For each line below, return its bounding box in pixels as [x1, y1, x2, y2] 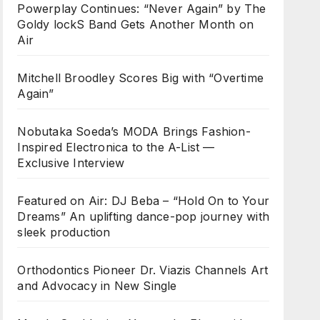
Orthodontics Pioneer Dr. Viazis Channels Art [17, 263, 269, 277]
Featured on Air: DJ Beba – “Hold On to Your [17, 194, 269, 208]
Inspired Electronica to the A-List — [17, 140, 215, 154]
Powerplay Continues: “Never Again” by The [17, 1, 266, 16]
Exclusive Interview [17, 156, 125, 170]
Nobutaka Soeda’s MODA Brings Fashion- [17, 124, 251, 139]
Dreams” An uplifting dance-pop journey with [17, 209, 269, 224]
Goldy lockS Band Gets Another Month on [17, 17, 254, 31]
